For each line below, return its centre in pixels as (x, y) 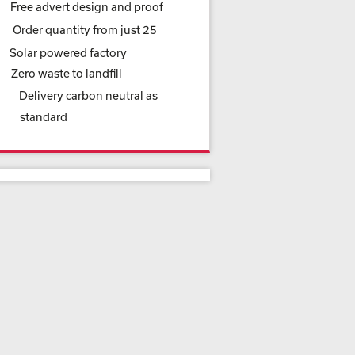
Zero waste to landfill (67, 73)
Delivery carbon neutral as (88, 95)
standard (44, 117)
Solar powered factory (68, 53)
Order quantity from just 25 (85, 30)
